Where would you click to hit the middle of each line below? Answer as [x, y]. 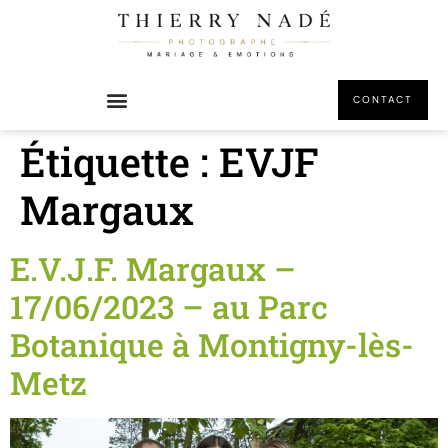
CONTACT [383, 99]
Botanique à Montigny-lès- [212, 344]
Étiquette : [119, 161]
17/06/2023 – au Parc [169, 306]
